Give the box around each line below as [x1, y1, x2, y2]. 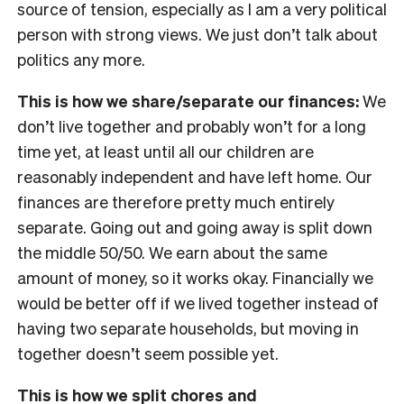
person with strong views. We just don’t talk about [17, 23, 378, 45]
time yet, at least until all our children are [17, 141, 314, 162]
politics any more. [17, 49, 145, 70]
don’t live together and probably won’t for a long [17, 115, 366, 137]
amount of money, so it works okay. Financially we [17, 267, 373, 289]
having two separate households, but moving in [17, 317, 359, 339]
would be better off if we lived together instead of [17, 292, 379, 314]
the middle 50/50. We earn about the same [17, 242, 327, 263]
